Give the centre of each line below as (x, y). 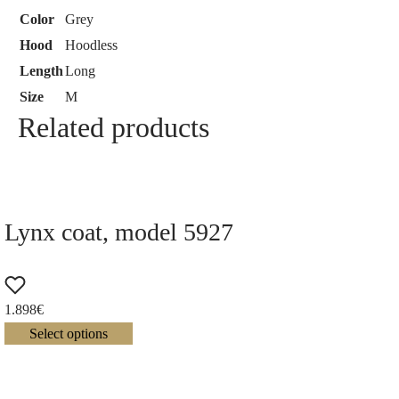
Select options (69, 334)
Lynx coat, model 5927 (119, 232)
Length (41, 70)
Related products (114, 127)
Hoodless (91, 45)
